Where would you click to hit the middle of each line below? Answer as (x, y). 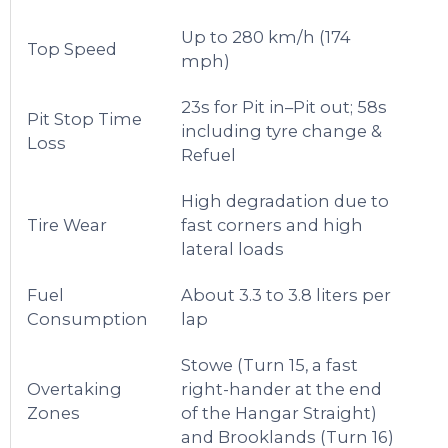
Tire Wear (67, 224)
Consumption (88, 318)
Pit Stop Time (85, 118)
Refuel (209, 154)
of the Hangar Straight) (279, 412)
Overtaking (75, 388)
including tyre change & (282, 130)
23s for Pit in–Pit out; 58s (284, 106)
